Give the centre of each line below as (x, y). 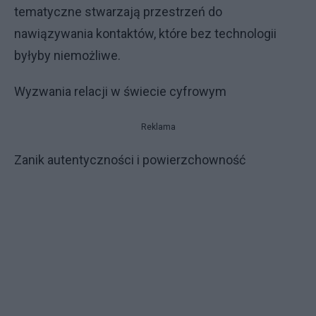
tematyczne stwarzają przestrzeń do (118, 12)
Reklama (158, 127)
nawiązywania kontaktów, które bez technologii (145, 34)
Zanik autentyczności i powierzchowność (130, 160)
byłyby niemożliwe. (67, 55)
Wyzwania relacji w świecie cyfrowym (120, 91)
